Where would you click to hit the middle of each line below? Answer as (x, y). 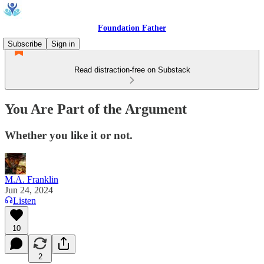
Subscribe (25, 44)
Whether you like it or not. (69, 135)
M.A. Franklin (32, 179)
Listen (24, 200)
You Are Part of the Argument (96, 109)
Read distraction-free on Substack (132, 70)
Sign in (63, 44)
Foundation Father (132, 28)
